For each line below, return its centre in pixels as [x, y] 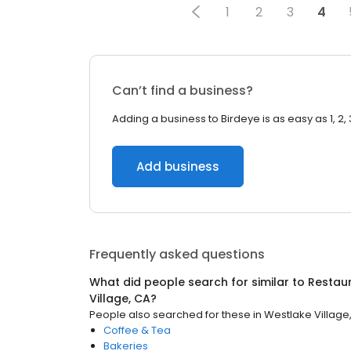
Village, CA [120, 299]
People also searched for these [170, 315]
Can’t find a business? [183, 90]
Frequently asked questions [177, 254]
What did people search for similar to [199, 282]
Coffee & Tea [137, 330]
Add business [178, 166]
